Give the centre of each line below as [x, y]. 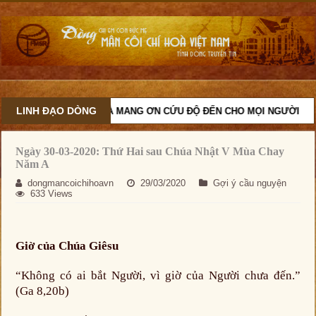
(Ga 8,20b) [43, 291]
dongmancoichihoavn [71, 183]
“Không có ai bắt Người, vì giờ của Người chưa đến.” [158, 276]
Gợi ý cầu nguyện [250, 183]
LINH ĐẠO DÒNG [57, 111]
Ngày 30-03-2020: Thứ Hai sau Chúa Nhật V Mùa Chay [150, 152]
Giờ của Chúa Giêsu [67, 246]
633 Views [52, 194]
